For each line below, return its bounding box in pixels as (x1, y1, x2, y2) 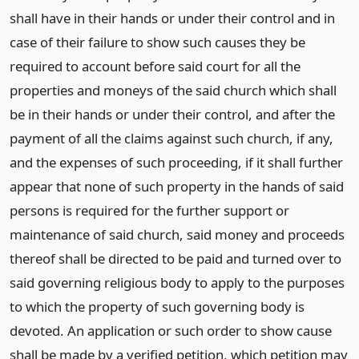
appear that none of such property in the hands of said (10, 177, 344, 196)
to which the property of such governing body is (10, 297, 305, 316)
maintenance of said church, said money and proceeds (10, 225, 345, 244)
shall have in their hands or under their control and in (10, 9, 335, 27)
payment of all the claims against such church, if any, (10, 129, 333, 147)
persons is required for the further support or (10, 201, 289, 220)
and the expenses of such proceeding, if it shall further (10, 153, 343, 171)
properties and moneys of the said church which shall (10, 81, 337, 99)
